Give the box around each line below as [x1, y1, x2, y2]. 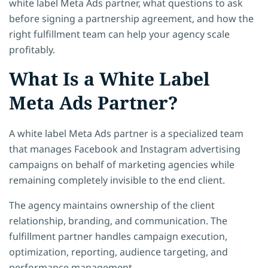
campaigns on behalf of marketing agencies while [9, 157, 234, 171]
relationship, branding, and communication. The [9, 214, 227, 227]
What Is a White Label [9, 66, 210, 91]
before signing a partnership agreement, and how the [9, 11, 254, 25]
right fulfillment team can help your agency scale [9, 27, 230, 41]
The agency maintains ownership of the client [9, 198, 215, 212]
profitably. [9, 42, 55, 56]
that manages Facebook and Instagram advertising [9, 142, 240, 156]
